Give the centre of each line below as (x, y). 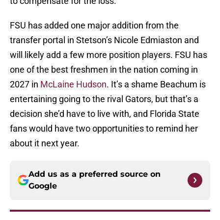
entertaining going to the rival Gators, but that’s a (104, 99)
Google (43, 186)
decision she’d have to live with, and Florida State (105, 114)
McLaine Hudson (73, 84)
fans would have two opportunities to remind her (104, 129)
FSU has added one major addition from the (94, 26)
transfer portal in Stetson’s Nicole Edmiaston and (104, 40)
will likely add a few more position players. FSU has (109, 55)
